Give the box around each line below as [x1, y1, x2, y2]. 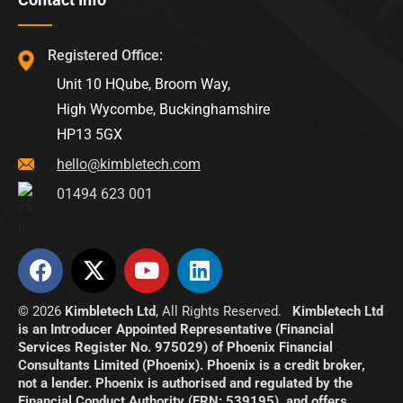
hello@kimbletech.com [57, 155, 201, 173]
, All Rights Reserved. [156, 302, 292, 319]
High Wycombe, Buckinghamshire [57, 100, 270, 118]
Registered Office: [48, 46, 163, 64]
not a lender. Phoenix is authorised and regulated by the [18, 374, 353, 391]
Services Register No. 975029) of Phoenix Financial [18, 338, 333, 355]
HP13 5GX [57, 125, 122, 143]
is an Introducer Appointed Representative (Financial [18, 320, 334, 337]
